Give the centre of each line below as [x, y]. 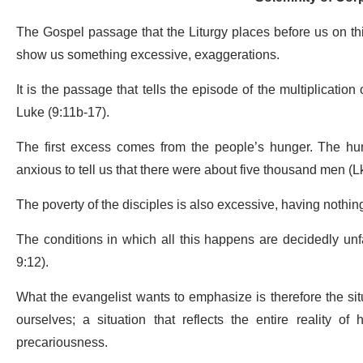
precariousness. [62, 343]
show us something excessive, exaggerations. [148, 56]
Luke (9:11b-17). [63, 113]
